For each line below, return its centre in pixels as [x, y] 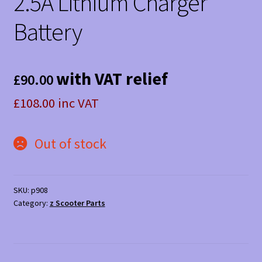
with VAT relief [112, 79]
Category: [31, 203]
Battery [47, 32]
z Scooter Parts [77, 203]
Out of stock [70, 144]
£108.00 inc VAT [56, 103]
